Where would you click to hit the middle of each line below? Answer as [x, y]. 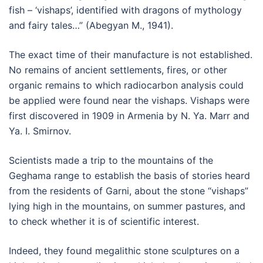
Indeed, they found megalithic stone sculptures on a [124, 251]
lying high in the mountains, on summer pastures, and [127, 206]
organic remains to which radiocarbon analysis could [126, 85]
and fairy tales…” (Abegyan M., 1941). [91, 26]
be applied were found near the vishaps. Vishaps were [129, 101]
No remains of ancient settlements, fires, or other [118, 70]
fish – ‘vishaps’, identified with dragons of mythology [125, 10]
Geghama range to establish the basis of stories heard [129, 176]
